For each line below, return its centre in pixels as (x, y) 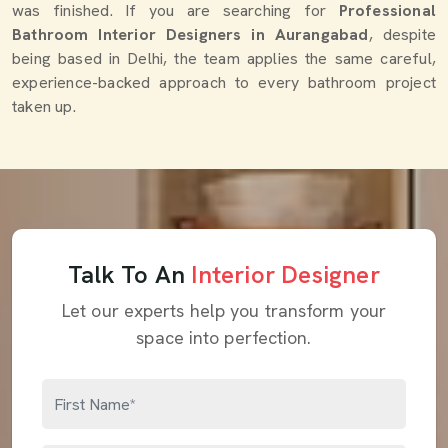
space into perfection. (224, 337)
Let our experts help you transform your (224, 310)
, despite (402, 34)
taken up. (44, 106)
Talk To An (130, 274)
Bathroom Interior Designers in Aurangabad (190, 34)
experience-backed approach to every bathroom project (224, 82)
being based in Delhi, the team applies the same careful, (224, 58)
